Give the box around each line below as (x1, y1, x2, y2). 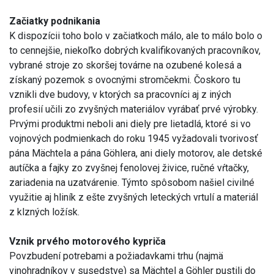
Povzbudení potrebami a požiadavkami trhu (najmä (9, 250, 223, 262)
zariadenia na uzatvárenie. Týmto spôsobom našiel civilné (9, 177, 254, 189)
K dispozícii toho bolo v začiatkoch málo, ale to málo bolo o (9, 30, 262, 42)
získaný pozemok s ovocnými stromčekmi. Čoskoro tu (9, 74, 240, 86)
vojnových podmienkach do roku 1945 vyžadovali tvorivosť (9, 133, 258, 145)
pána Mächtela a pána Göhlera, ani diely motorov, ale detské (9, 147, 262, 160)
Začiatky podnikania (9, 15, 100, 28)
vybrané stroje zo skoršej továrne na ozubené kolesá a (9, 59, 242, 72)
